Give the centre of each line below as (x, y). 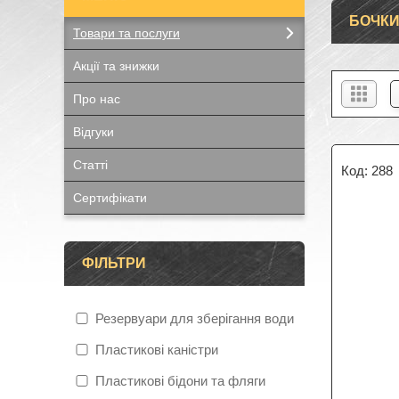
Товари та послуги (126, 33)
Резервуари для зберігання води (195, 318)
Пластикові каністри (157, 350)
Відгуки (94, 132)
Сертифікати (110, 198)
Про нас (97, 99)
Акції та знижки (116, 66)
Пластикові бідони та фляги (180, 381)
